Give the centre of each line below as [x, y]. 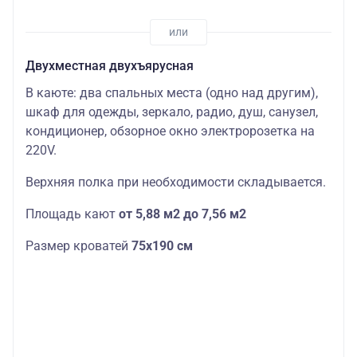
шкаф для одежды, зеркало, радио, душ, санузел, [172, 112]
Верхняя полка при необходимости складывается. [176, 182]
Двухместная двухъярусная [110, 66]
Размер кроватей [78, 246]
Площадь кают [72, 214]
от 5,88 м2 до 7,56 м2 [182, 214]
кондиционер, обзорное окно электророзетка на [170, 131]
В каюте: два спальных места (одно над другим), [172, 93]
